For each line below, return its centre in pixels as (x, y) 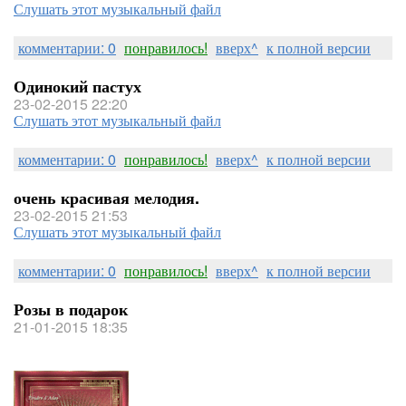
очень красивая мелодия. (106, 198)
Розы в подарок (71, 309)
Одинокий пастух (77, 86)
